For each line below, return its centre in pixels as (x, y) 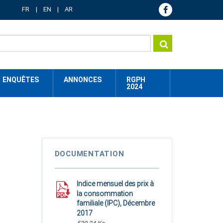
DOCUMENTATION (89, 154)
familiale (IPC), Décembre (115, 203)
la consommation (105, 193)
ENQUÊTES (21, 80)
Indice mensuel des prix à (115, 184)
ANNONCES (83, 80)
